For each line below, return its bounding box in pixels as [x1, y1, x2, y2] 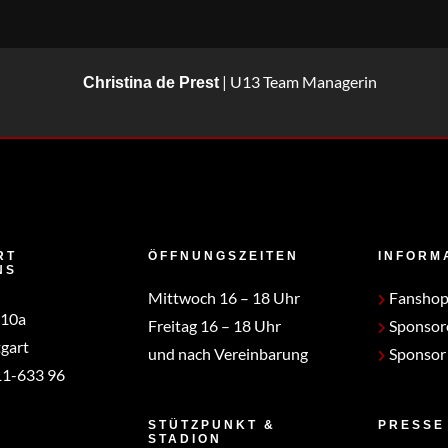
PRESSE [377, 417, 445, 432]
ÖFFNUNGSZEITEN [147, 248, 299, 263]
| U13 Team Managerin [218, 72, 377, 91]
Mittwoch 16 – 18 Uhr [147, 287, 300, 307]
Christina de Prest [82, 74, 219, 91]
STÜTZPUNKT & [147, 417, 276, 432]
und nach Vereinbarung [147, 343, 308, 363]
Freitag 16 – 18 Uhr [147, 315, 281, 335]
